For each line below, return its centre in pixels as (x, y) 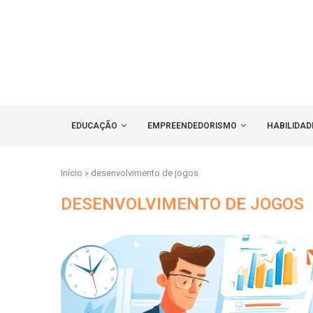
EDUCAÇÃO (94, 126)
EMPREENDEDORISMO (192, 126)
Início (72, 173)
